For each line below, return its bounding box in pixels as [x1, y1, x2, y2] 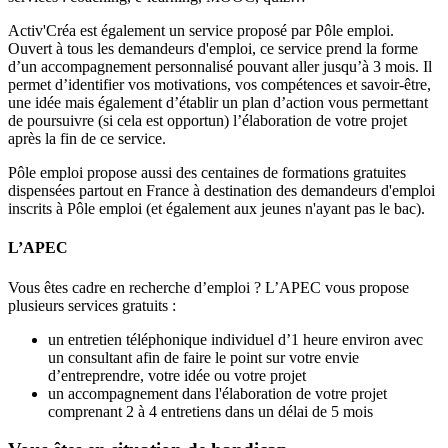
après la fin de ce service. [8, 130, 166, 147]
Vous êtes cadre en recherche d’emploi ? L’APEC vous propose [8, 278, 409, 296]
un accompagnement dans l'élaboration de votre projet [48, 384, 387, 402]
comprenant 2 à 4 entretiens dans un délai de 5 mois [48, 402, 373, 420]
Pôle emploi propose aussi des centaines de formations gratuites [8, 164, 406, 181]
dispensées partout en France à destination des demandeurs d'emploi [8, 182, 435, 199]
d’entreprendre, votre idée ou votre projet [48, 366, 306, 384]
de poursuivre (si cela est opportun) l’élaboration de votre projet [8, 112, 407, 129]
